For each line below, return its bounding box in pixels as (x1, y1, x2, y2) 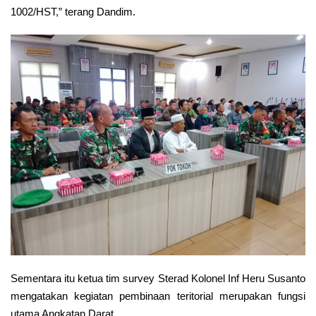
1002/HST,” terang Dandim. (11, 5, 135, 18)
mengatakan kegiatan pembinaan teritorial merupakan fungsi (11, 290, 305, 302)
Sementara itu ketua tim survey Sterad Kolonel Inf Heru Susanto (11, 272, 305, 284)
